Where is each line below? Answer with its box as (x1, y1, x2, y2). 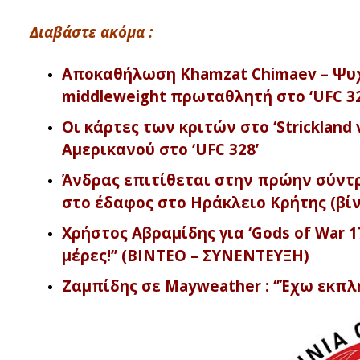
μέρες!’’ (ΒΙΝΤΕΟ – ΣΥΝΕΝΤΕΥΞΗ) (62, 245, 309, 265)
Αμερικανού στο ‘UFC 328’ (62, 139, 259, 159)
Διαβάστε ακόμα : (30, 22, 153, 42)
